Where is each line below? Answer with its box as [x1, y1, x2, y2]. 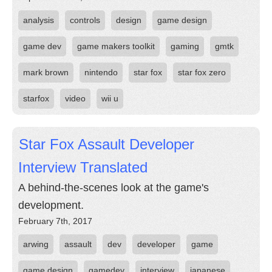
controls [70, 15, 100, 25]
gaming [171, 41, 199, 51]
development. [18, 199, 84, 211]
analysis [23, 15, 54, 25]
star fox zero [178, 67, 226, 77]
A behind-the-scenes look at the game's [18, 182, 209, 194]
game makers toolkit [77, 41, 155, 51]
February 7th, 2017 [18, 216, 92, 226]
